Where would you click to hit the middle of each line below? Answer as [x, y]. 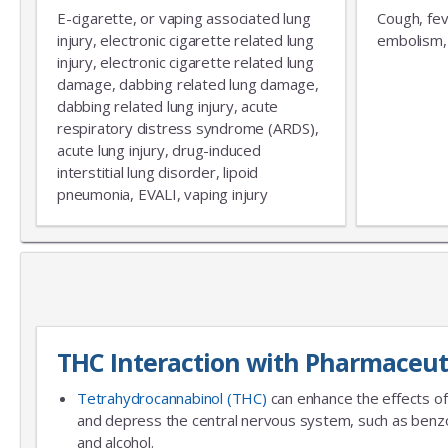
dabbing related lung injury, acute [168, 105]
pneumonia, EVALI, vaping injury [162, 193]
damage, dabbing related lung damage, [188, 83]
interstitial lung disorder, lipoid [158, 171]
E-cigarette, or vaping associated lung [184, 17]
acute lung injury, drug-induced [159, 149]
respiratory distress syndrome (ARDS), [188, 127]
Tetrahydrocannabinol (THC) [172, 397]
